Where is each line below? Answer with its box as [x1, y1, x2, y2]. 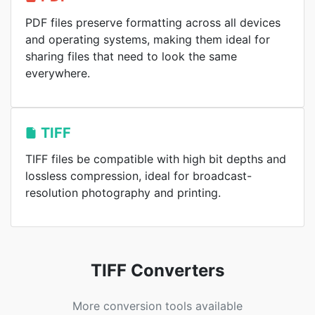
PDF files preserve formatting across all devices [25, 15, 281, 30]
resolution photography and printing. [25, 186, 221, 200]
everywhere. [25, 66, 90, 80]
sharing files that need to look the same [25, 49, 237, 63]
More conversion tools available [72, 299, 243, 313]
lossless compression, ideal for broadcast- [25, 169, 252, 183]
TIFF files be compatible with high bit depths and [25, 152, 286, 166]
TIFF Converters [91, 260, 224, 281]
